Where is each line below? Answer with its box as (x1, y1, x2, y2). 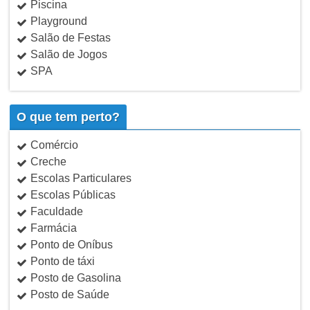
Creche (30, 156, 66, 168)
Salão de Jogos (30, 48, 107, 61)
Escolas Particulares (30, 172, 131, 185)
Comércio (30, 139, 78, 152)
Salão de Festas (30, 32, 111, 44)
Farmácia (30, 222, 77, 235)
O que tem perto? (16, 110, 120, 125)
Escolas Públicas (30, 189, 116, 201)
